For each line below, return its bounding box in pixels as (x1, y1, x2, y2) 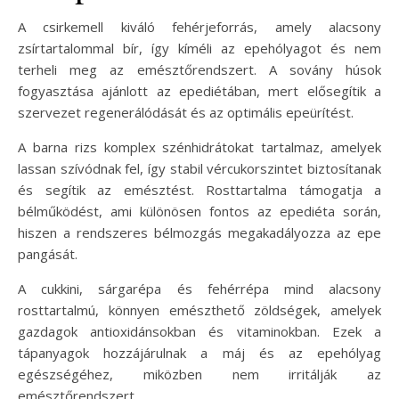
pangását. (18, 245, 77, 264)
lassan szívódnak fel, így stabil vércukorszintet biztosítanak (18, 159, 381, 178)
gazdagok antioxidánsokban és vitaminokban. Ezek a (18, 322, 381, 341)
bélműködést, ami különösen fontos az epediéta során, (18, 202, 381, 221)
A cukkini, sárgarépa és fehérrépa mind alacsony (18, 280, 381, 298)
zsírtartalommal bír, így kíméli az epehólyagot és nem (18, 39, 381, 58)
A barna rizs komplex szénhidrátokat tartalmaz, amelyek (18, 138, 381, 157)
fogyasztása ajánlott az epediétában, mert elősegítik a (18, 82, 381, 101)
